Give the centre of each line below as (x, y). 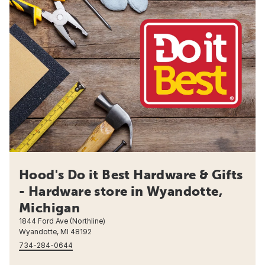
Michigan (50, 208)
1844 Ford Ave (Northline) (62, 221)
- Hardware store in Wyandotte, (121, 191)
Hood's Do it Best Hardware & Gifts (131, 175)
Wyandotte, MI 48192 (55, 232)
